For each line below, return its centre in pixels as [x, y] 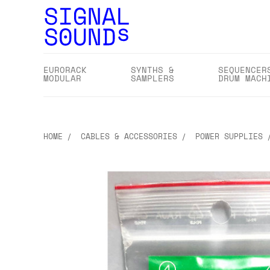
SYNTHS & [152, 70]
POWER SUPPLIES [229, 136]
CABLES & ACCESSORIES [129, 136]
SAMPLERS [152, 78]
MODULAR [62, 78]
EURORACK [65, 70]
